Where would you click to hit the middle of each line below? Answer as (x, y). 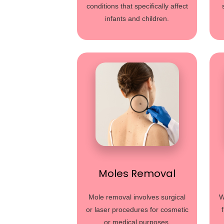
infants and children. (137, 18)
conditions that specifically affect (137, 6)
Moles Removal (137, 173)
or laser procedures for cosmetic (137, 209)
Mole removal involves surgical (137, 197)
